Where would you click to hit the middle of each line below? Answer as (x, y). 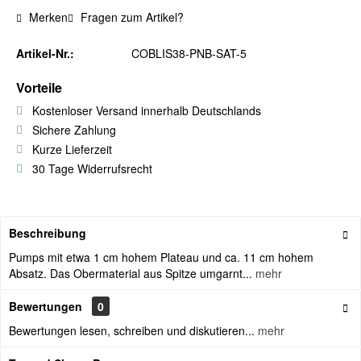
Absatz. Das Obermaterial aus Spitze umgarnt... (131, 273)
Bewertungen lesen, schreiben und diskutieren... (132, 330)
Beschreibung (48, 233)
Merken (48, 17)
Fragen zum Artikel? (131, 17)
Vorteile (39, 87)
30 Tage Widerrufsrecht (92, 168)
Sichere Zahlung (74, 130)
